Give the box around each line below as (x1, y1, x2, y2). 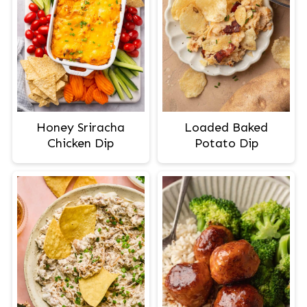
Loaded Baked (184, 119, 269, 135)
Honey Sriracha (36, 119, 125, 135)
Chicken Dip (47, 135, 114, 151)
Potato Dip (194, 135, 258, 151)
